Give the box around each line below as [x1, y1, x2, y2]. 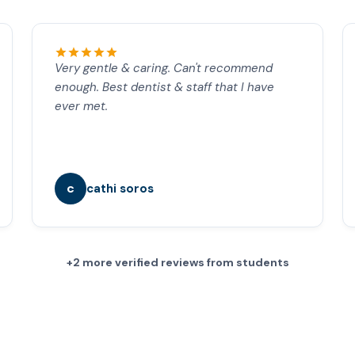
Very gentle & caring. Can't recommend [55, 60, 273, 76]
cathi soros [86, 181, 154, 197]
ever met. [55, 98, 108, 114]
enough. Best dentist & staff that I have [55, 79, 274, 95]
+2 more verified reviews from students [66, 255, 289, 269]
